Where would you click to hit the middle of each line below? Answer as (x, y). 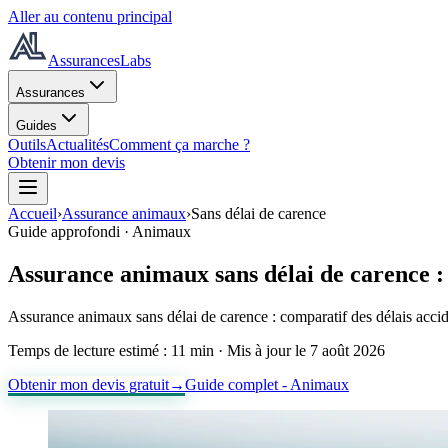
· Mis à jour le (260, 350)
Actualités (77, 144)
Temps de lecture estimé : (89, 350)
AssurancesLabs (99, 60)
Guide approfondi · (70, 231)
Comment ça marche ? (179, 144)
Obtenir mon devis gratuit (88, 384)
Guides (36, 125)
